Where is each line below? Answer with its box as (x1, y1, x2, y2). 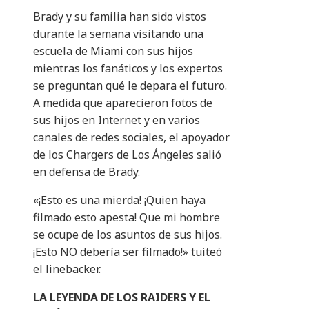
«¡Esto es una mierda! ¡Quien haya (33, 192, 206, 208)
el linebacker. (33, 261, 101, 277)
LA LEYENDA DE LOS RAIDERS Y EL (33, 290, 210, 306)
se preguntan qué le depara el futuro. (33, 78, 227, 94)
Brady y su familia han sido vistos (33, 9, 206, 25)
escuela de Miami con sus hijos (33, 43, 193, 59)
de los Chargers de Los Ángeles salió (33, 147, 221, 163)
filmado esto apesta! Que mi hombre (33, 210, 220, 226)
